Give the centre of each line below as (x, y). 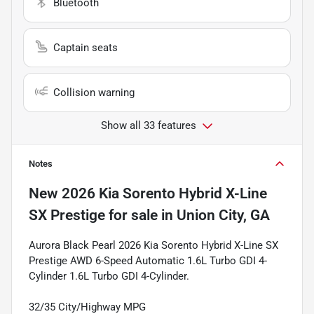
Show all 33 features (149, 125)
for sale (131, 215)
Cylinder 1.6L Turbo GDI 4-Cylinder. (109, 276)
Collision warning (94, 92)
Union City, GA (223, 215)
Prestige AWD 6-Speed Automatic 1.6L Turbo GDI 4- (148, 260)
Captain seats (86, 47)
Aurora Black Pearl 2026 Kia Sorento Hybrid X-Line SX (153, 245)
